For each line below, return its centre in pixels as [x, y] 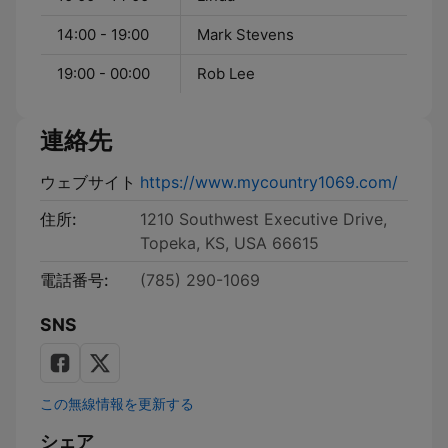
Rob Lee [226, 73]
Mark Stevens [245, 34]
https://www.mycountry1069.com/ [269, 182]
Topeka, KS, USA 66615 [229, 243]
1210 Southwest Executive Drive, [263, 219]
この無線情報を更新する [117, 403]
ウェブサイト [88, 182]
